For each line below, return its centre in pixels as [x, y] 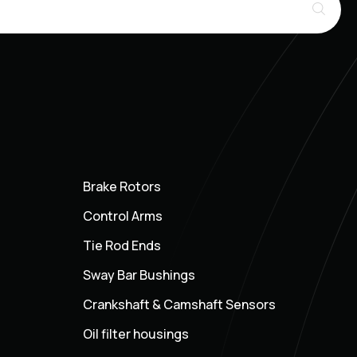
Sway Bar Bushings [139, 275]
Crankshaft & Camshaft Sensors [179, 305]
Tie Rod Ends [122, 246]
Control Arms [122, 216]
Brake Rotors [122, 187]
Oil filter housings [135, 334]
